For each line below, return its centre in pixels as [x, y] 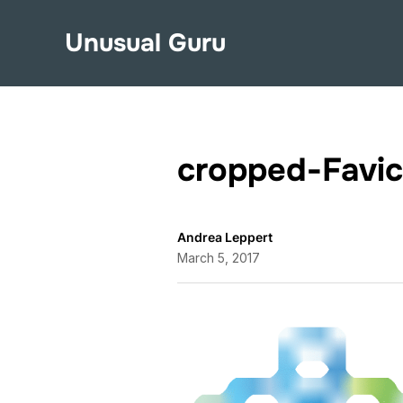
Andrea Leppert [225, 237]
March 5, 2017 [219, 258]
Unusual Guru [145, 43]
